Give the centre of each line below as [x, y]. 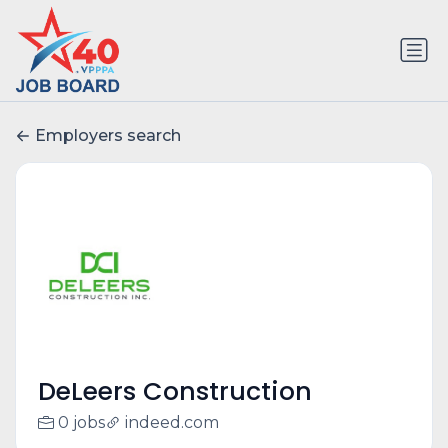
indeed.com [171, 423]
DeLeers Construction [174, 392]
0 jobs [81, 423]
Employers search [108, 136]
